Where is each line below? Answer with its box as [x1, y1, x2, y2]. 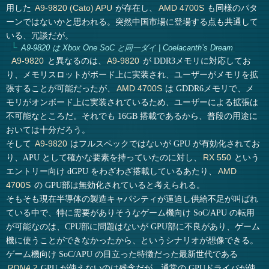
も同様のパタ [205, 3, 258, 13]
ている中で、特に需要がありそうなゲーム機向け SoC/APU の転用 [6, 208, 255, 218]
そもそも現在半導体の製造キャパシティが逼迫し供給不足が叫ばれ [6, 194, 259, 204]
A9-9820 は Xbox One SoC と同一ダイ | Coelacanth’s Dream [20, 43, 233, 53]
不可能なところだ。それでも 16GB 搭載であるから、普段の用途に [6, 111, 258, 121]
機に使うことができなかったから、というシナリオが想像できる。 [6, 235, 259, 246]
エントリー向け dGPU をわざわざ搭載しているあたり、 [6, 166, 217, 177]
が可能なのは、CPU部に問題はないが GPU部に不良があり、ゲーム [6, 222, 261, 232]
